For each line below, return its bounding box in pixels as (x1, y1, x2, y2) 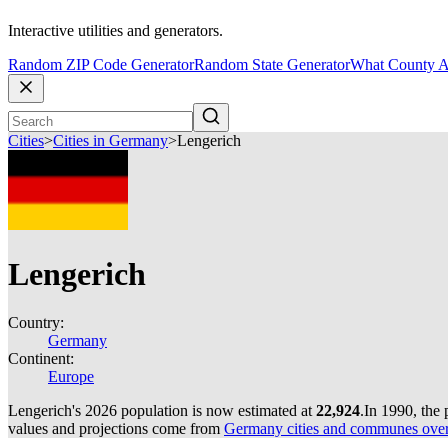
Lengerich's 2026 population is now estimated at (8, 402, 316, 419)
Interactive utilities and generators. (8, 22, 223, 40)
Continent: (8, 350, 74, 367)
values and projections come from (8, 420, 224, 437)
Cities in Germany (53, 132, 168, 150)
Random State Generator (194, 56, 350, 74)
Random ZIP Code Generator (8, 56, 194, 74)
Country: (8, 314, 64, 331)
